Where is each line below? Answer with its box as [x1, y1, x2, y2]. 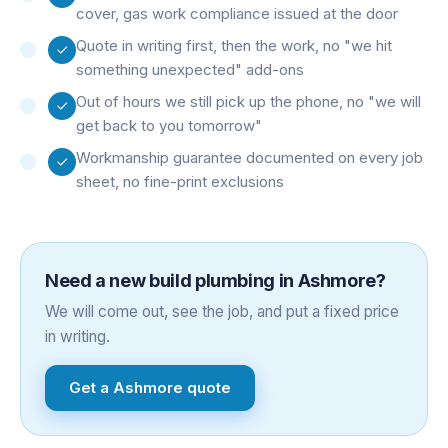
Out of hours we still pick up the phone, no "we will [76, 91, 421, 111]
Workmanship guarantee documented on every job [76, 147, 423, 167]
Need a [45, 269, 110, 291]
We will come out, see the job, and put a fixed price [45, 301, 399, 321]
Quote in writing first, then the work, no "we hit [76, 35, 392, 55]
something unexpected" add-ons [76, 59, 304, 79]
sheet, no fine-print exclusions [76, 171, 284, 191]
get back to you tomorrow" [76, 115, 262, 135]
